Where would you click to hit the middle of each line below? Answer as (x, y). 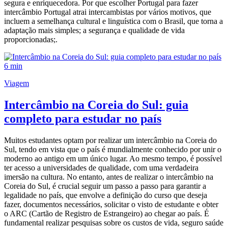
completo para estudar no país (83, 119)
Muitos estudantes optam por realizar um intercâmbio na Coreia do (110, 140)
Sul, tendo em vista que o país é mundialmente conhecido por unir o (113, 150)
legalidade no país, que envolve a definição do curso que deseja (106, 195)
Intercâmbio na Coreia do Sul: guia (96, 105)
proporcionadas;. (31, 40)
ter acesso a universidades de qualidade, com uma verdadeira (101, 168)
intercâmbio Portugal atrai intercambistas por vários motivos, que (108, 12)
